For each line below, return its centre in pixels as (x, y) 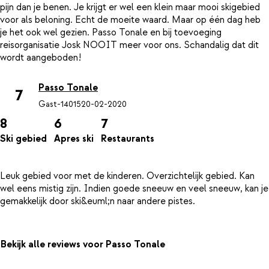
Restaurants (128, 139)
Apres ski (74, 139)
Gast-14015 (60, 104)
